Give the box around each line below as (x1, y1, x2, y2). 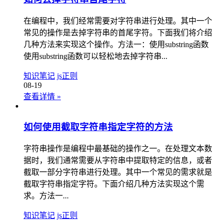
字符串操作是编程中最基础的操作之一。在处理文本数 (24, 144, 212, 153)
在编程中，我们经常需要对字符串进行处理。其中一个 (24, 16, 212, 25)
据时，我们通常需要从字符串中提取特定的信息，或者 (24, 156, 212, 165)
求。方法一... (24, 192, 69, 200)
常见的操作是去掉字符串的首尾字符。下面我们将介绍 (24, 28, 212, 37)
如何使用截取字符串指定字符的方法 (24, 122, 173, 133)
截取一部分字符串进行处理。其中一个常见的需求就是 (24, 168, 212, 177)
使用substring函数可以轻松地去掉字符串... (24, 52, 167, 60)
